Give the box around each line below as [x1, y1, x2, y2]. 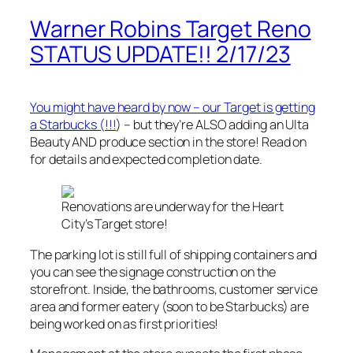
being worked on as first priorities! [30, 314, 219, 333]
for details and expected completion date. [30, 150, 262, 169]
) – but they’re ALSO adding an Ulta [116, 116, 309, 134]
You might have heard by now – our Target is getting [30, 98, 315, 117]
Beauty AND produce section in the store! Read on [30, 133, 307, 151]
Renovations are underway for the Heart [61, 198, 284, 216]
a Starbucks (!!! [30, 116, 117, 134]
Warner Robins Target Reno [30, 13, 311, 45]
